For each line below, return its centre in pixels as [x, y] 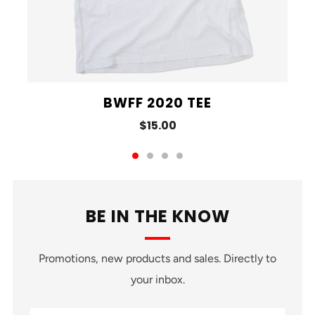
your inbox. [157, 279]
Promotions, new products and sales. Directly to [157, 258]
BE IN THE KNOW [157, 216]
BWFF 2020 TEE [157, 103]
